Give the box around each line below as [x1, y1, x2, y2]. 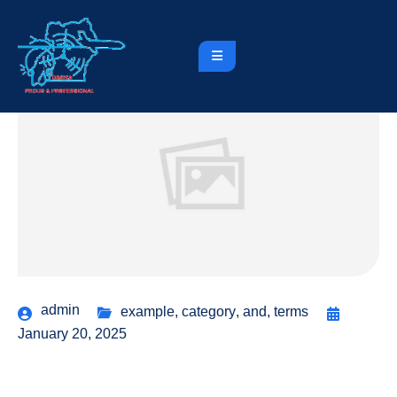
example [121, 303, 175, 319]
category [182, 303, 236, 319]
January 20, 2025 [18, 325, 127, 341]
